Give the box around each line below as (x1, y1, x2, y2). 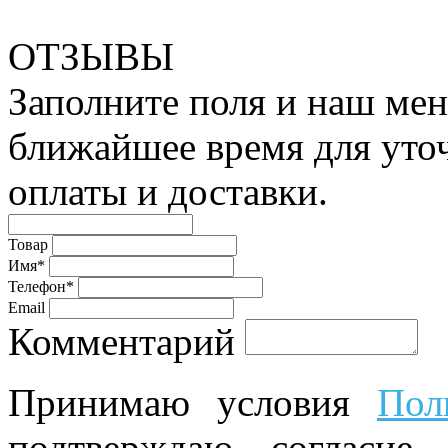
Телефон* (8, 277, 74, 295)
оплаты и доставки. (8, 169, 328, 213)
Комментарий (8, 319, 235, 363)
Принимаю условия (8, 380, 377, 424)
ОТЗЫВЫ (8, 34, 174, 78)
